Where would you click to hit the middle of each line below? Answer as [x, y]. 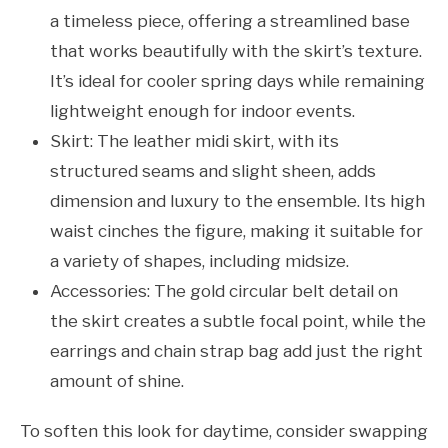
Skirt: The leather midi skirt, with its [194, 141]
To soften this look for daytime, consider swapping [224, 431]
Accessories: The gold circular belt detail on [224, 291]
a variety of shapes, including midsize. [199, 261]
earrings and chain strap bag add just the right [236, 351]
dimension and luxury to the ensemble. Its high [237, 201]
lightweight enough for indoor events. [202, 111]
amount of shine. [117, 381]
